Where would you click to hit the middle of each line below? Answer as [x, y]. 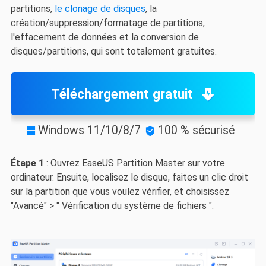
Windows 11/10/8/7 [89, 130]
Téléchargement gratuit [122, 94]
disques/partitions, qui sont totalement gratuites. [113, 52]
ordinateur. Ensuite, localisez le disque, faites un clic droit [129, 177]
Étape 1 [27, 163]
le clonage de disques [100, 9]
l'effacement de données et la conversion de [104, 37]
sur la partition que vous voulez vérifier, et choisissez [120, 191]
